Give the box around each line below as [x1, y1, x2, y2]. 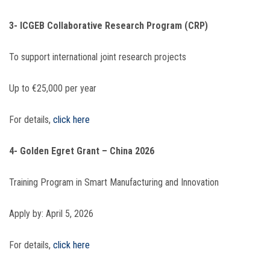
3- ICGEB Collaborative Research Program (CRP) [9, 20, 208, 32]
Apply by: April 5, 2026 [9, 208, 93, 220]
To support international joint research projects [9, 51, 186, 63]
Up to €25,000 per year [9, 83, 96, 95]
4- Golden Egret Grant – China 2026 [9, 145, 154, 157]
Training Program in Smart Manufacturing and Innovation [9, 177, 219, 189]
